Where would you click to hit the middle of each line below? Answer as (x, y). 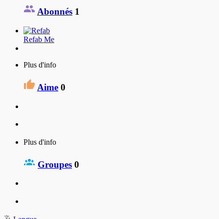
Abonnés (55, 12)
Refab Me (39, 40)
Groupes (55, 164)
